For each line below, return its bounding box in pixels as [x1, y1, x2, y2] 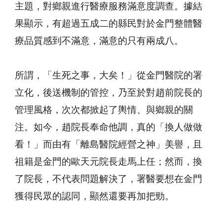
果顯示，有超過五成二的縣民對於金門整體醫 [15, 19, 202, 29]
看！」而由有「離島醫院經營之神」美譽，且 [15, 140, 202, 150]
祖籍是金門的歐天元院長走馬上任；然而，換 [15, 157, 202, 167]
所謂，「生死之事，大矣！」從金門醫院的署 [15, 71, 202, 81]
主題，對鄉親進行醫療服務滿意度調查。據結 [15, 2, 202, 12]
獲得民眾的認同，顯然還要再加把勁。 [15, 192, 174, 202]
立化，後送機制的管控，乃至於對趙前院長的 [15, 88, 202, 98]
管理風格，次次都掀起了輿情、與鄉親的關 [15, 106, 193, 115]
